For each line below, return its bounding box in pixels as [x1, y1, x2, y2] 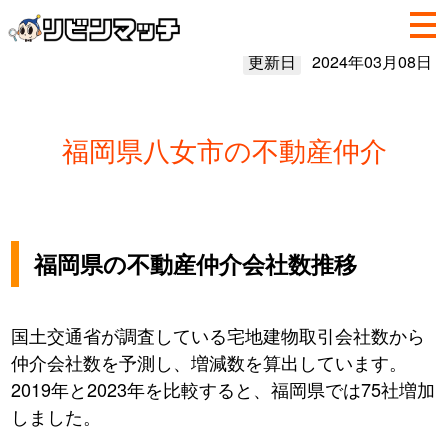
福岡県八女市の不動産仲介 [61, 130, 387, 169]
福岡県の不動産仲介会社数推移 [34, 247, 358, 281]
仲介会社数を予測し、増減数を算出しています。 [11, 349, 408, 376]
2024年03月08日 [311, 50, 432, 73]
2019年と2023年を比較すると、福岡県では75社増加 [11, 376, 436, 403]
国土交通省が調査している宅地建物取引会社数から [11, 322, 426, 349]
